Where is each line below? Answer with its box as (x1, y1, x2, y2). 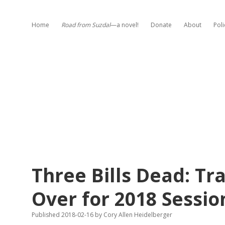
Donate (151, 21, 172, 29)
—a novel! (110, 21, 139, 29)
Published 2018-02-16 (32, 210, 95, 219)
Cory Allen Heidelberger (102, 210, 172, 219)
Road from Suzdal (61, 21, 110, 29)
